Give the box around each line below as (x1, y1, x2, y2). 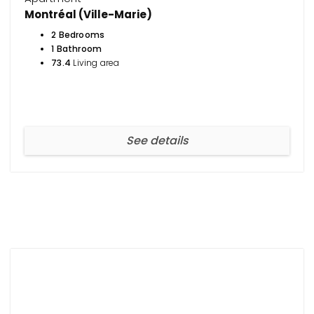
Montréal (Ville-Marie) (25, 6, 152, 22)
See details (125, 132, 189, 149)
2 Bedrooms (51, 28, 105, 41)
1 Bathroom (51, 42, 102, 55)
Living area (71, 56, 120, 69)
